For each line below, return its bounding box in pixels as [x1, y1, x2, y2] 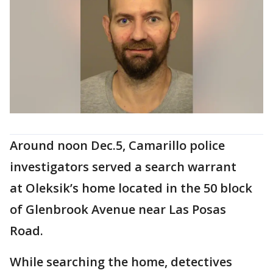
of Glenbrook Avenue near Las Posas [10, 201, 226, 218]
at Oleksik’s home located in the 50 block [10, 180, 252, 197]
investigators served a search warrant [10, 158, 236, 175]
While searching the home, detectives [10, 253, 232, 271]
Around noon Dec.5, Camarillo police [10, 137, 225, 154]
